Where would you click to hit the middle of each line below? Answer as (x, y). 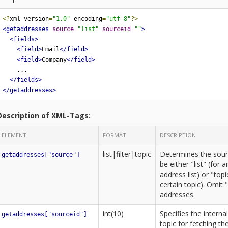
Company (54, 59)
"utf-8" (118, 19)
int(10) (113, 213)
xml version (29, 19)
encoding (86, 19)
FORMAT (115, 135)
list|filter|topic (127, 154)
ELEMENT (14, 135)
